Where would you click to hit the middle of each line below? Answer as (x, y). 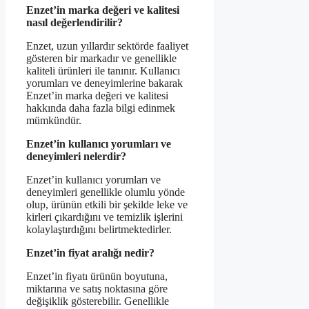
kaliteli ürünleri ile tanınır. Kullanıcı (103, 71)
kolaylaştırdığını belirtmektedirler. (99, 230)
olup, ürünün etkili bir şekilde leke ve (107, 205)
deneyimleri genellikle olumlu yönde (106, 192)
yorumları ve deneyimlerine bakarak (104, 83)
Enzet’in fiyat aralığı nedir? (90, 253)
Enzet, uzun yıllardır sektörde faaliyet (107, 46)
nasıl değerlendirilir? (74, 23)
